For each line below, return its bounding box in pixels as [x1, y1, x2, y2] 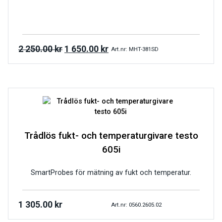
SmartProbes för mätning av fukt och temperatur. [31, 168, 191, 177]
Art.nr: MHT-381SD [111, 45, 159, 53]
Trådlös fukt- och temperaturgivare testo [24, 130, 198, 142]
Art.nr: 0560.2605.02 [111, 201, 162, 208]
